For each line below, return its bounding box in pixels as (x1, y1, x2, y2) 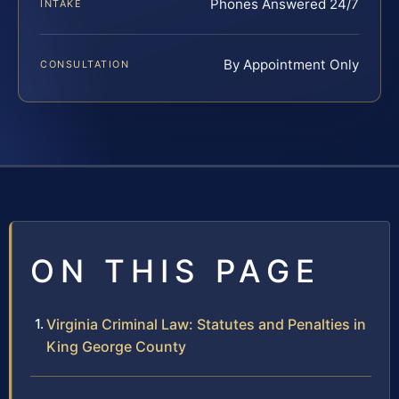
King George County (46, 338, 186, 356)
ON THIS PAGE (30, 252, 321, 290)
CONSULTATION (40, 58, 130, 71)
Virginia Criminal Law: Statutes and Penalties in (46, 315, 366, 334)
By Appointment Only (224, 56, 359, 74)
